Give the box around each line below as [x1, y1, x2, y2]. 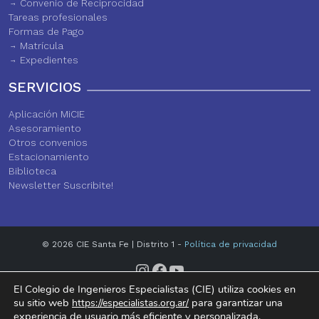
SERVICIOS [9, 78, 81, 95]
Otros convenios [9, 136, 88, 148]
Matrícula [20, 39, 63, 51]
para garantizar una [189, 296, 283, 310]
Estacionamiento [9, 150, 89, 162]
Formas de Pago [9, 25, 84, 37]
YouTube [167, 259, 234, 279]
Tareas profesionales [9, 11, 108, 23]
